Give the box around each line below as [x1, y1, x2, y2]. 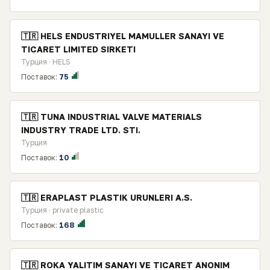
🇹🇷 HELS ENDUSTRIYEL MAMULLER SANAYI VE [21, 31, 224, 41]
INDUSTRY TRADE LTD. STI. [21, 125, 140, 135]
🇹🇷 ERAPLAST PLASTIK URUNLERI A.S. [21, 192, 192, 202]
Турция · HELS [21, 57, 71, 66]
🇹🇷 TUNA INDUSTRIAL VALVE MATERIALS [21, 111, 202, 122]
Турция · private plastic [21, 206, 104, 215]
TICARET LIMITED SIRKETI [21, 44, 136, 54]
